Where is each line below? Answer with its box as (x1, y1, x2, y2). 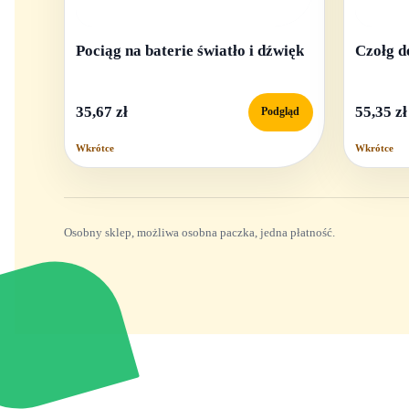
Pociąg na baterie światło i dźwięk (75, 42, 304, 60)
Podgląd (261, 106, 300, 118)
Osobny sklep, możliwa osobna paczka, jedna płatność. (63, 225, 335, 240)
